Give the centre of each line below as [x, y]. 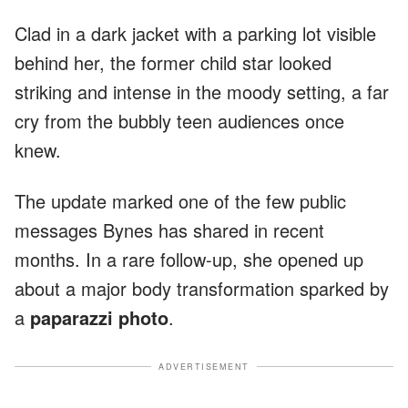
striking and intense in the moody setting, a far [202, 91]
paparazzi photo [99, 317]
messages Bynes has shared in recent [169, 229]
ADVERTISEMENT [204, 366]
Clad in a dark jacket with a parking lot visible [195, 33]
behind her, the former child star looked [173, 62]
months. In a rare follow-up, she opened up [189, 259]
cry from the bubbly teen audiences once [179, 120]
